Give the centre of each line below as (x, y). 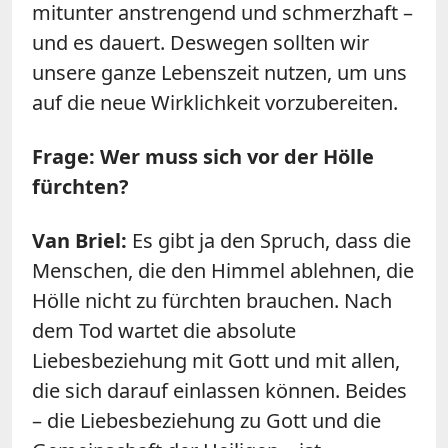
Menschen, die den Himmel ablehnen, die (223, 270)
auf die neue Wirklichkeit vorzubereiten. (215, 102)
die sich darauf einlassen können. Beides (219, 390)
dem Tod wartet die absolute (164, 330)
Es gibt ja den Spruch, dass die (271, 240)
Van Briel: (82, 240)
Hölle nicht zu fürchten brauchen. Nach (212, 300)
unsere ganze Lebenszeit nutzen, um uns (219, 72)
